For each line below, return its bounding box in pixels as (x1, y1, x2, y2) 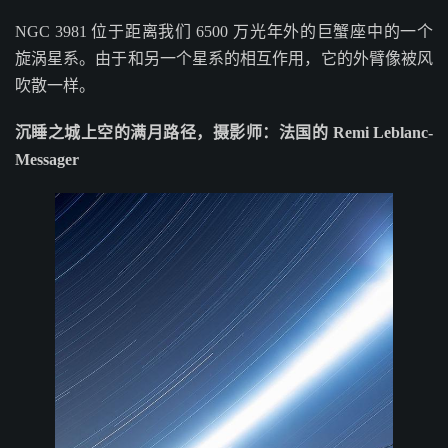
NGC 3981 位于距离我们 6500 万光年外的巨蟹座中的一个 (15, 23, 433, 41)
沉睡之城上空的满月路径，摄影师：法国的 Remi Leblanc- (15, 124, 433, 142)
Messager (15, 151, 79, 169)
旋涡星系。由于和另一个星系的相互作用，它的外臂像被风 (15, 50, 433, 68)
